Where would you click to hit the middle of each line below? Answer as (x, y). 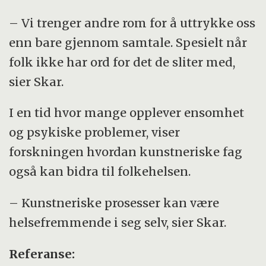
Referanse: (42, 254)
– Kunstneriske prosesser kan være (114, 203)
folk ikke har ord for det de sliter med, (122, 62)
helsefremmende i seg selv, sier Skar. (118, 223)
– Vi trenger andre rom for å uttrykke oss (132, 23)
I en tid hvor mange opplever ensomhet (127, 113)
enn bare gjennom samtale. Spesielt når (128, 42)
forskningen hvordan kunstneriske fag (126, 152)
